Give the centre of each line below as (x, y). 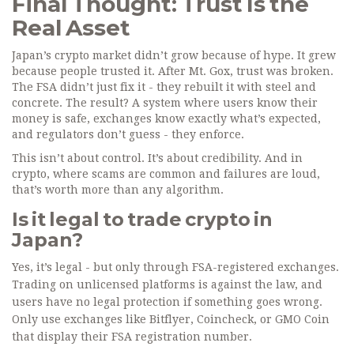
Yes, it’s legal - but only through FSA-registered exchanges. (175, 267)
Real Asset (71, 28)
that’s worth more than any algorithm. (118, 190)
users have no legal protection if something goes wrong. (167, 302)
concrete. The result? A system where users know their (165, 103)
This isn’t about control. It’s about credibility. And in (157, 158)
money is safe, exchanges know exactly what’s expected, (166, 119)
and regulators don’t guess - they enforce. (128, 135)
